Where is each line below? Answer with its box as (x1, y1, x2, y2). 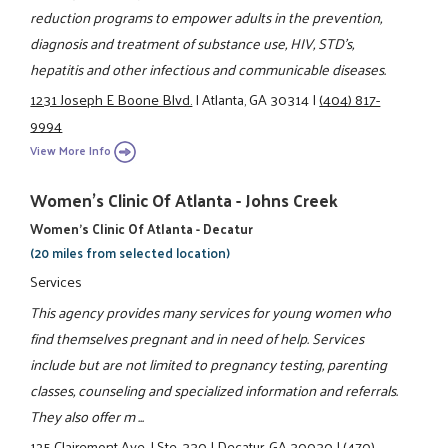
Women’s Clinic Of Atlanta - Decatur (30, 216, 254, 240)
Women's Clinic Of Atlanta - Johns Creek (30, 184, 339, 215)
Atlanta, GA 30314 (202, 86, 310, 113)
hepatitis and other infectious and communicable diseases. (30, 56, 387, 83)
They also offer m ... (30, 402, 145, 429)
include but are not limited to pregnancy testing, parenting (30, 350, 388, 377)
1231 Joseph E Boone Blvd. (30, 86, 193, 113)
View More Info (30, 139, 112, 161)
